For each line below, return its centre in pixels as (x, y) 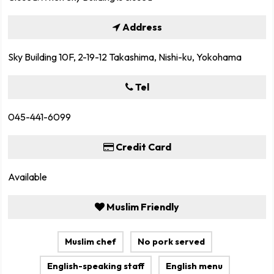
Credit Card (142, 147)
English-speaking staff (96, 266)
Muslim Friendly (142, 207)
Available (28, 177)
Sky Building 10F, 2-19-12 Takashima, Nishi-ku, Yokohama (125, 57)
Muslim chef (91, 242)
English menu (194, 266)
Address (141, 27)
